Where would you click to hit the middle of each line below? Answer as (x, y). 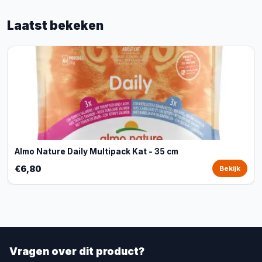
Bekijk (230, 168)
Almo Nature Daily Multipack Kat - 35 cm (96, 151)
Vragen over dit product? (77, 251)
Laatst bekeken (55, 25)
